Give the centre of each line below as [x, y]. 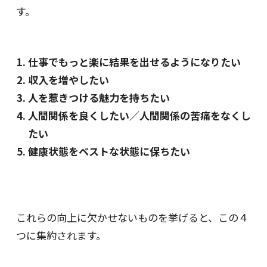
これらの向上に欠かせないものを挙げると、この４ [132, 218]
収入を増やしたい [68, 79]
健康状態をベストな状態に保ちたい [109, 151]
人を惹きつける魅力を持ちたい [99, 97]
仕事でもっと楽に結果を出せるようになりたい [134, 61]
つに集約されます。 [61, 235]
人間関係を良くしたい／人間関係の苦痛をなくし [139, 115]
